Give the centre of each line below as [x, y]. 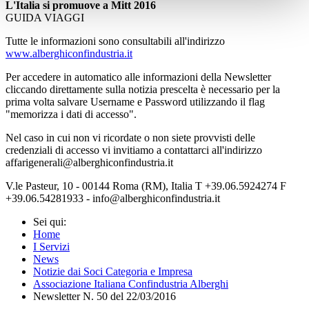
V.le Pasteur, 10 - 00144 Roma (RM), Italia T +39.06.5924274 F [146, 186]
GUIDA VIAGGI [45, 17]
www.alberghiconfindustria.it [69, 53]
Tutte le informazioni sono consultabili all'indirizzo [115, 41]
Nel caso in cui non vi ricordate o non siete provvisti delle [130, 137]
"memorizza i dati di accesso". [71, 114]
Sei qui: [52, 221]
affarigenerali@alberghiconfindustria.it [91, 162]
